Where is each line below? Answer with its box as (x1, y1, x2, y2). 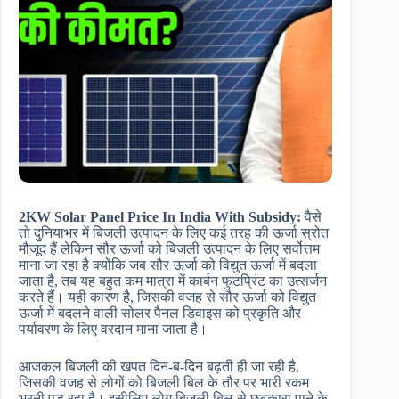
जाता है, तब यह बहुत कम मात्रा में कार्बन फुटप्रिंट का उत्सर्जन (19, 273, 327, 289)
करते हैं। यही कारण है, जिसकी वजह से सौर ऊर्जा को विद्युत (19, 289, 316, 305)
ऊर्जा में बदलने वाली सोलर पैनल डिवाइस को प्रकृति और (19, 305, 301, 322)
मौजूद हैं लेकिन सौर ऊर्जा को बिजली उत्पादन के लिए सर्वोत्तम (19, 241, 320, 257)
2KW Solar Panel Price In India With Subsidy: (19, 209, 301, 225)
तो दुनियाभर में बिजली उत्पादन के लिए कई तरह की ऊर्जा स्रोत (19, 225, 329, 241)
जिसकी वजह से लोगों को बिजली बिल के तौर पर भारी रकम (19, 375, 309, 391)
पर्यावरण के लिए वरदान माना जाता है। (19, 322, 211, 338)
